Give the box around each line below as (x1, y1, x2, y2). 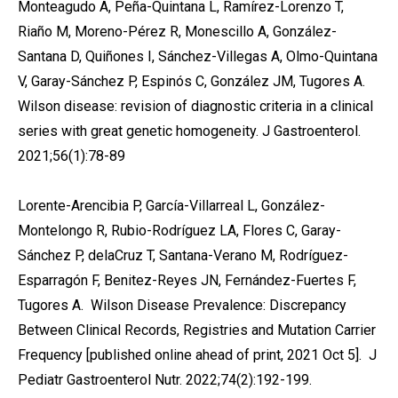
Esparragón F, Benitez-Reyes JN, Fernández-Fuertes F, (18, 272, 356, 289)
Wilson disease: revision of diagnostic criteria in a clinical (18, 98, 373, 115)
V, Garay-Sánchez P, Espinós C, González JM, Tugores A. (18, 73, 365, 90)
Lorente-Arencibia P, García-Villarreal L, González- (18, 197, 325, 214)
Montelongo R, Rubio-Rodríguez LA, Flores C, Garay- (18, 222, 341, 239)
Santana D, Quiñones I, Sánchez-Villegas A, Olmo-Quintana (18, 48, 378, 65)
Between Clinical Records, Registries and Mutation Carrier (18, 322, 376, 338)
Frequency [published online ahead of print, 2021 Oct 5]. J (18, 346, 377, 363)
